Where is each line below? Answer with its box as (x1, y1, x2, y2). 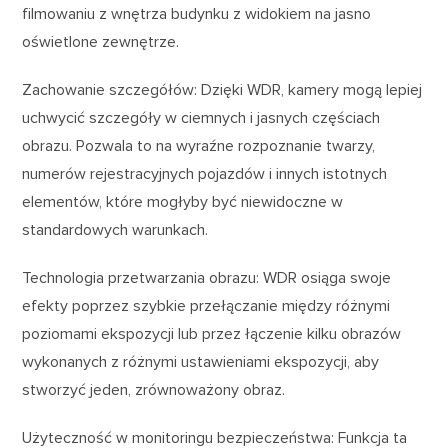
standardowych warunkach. (22, 220, 209, 241)
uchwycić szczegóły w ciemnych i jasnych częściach (22, 108, 381, 129)
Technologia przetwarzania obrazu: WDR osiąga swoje (22, 268, 392, 289)
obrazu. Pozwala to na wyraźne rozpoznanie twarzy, (22, 136, 376, 157)
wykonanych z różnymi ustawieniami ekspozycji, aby (22, 352, 380, 373)
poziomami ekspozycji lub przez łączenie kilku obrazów (22, 324, 402, 345)
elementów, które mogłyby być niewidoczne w (22, 192, 344, 213)
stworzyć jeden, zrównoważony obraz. (22, 380, 286, 401)
